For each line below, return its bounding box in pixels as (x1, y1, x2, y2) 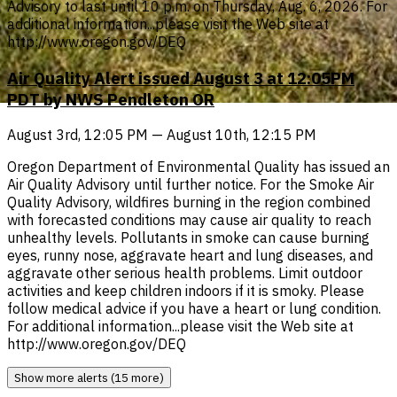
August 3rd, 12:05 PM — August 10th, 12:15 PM (7, 126, 316, 144)
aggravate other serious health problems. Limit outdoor (7, 264, 362, 283)
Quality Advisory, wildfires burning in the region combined (7, 193, 370, 212)
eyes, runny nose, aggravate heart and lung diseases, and (7, 246, 373, 265)
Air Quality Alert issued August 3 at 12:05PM (7, 66, 354, 89)
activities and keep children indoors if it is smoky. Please (7, 282, 364, 300)
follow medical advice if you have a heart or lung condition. (7, 300, 381, 318)
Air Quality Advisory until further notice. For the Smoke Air (7, 175, 374, 194)
